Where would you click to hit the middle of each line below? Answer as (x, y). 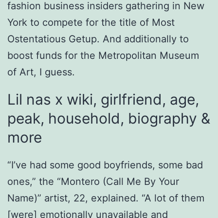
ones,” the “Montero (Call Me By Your (93, 182)
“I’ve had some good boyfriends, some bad (105, 165)
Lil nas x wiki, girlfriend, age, (103, 100)
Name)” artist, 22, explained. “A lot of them (106, 198)
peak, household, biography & (109, 118)
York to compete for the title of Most (91, 23)
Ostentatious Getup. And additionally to (98, 39)
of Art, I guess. (41, 72)
